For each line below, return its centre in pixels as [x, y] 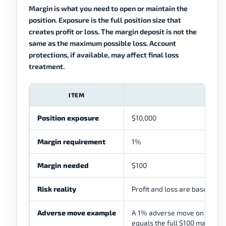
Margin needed [63, 165]
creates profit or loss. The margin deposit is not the [113, 32]
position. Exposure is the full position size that [105, 20]
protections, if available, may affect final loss [104, 55]
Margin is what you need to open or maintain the [108, 9]
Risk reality [57, 189]
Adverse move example [77, 213]
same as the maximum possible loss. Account [102, 43]
